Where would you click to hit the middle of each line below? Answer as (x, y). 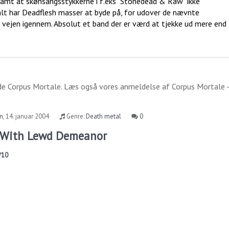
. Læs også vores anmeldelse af (116, 86)
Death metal (104, 116)
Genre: (76, 116)
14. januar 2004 (28, 116)
